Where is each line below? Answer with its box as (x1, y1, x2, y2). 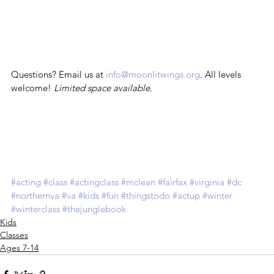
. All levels (200, 68, 243, 80)
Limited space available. (54, 81, 152, 94)
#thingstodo (121, 189, 170, 201)
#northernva (11, 189, 59, 201)
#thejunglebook (62, 202, 126, 215)
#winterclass (11, 202, 60, 215)
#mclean (121, 176, 155, 188)
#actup (172, 189, 200, 201)
